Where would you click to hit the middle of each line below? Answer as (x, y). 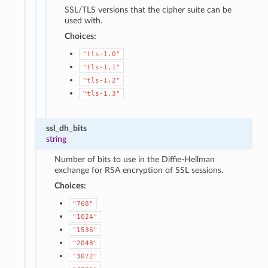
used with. (84, 20)
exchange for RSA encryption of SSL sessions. (139, 170)
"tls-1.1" (102, 67)
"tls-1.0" (102, 54)
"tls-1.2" (102, 80)
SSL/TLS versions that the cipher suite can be (148, 10)
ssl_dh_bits (66, 128)
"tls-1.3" (102, 93)
